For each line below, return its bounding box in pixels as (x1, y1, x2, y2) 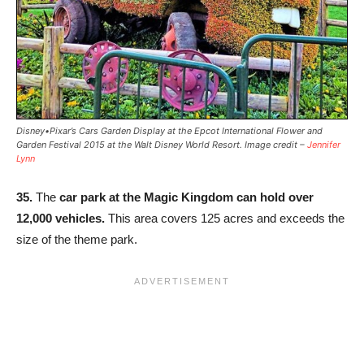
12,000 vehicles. (16, 211, 105, 226)
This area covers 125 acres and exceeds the (105, 211, 344, 226)
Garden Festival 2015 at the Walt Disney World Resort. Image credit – (16, 139, 307, 151)
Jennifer (307, 139, 340, 151)
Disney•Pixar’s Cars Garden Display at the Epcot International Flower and (16, 125, 323, 137)
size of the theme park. (16, 232, 137, 247)
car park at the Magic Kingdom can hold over (59, 190, 314, 205)
